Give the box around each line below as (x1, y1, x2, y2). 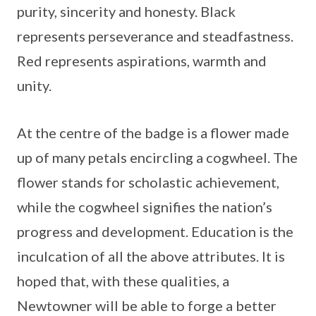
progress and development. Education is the (17, 223, 293, 240)
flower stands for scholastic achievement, (17, 174, 279, 190)
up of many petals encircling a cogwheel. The (17, 149, 298, 166)
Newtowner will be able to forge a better (17, 297, 276, 314)
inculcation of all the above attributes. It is (17, 248, 285, 265)
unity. (17, 77, 51, 94)
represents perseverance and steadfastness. (17, 28, 293, 44)
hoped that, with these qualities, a (17, 272, 229, 289)
